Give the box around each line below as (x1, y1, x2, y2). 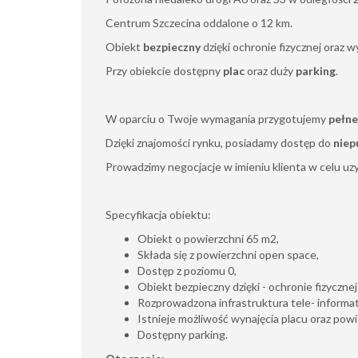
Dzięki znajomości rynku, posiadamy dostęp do (105, 136, 333, 149)
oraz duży (245, 64, 296, 78)
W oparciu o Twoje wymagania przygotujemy (105, 112, 326, 125)
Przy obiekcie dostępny (105, 64, 223, 78)
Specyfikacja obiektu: (105, 208, 211, 221)
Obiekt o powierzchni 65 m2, (137, 232, 279, 245)
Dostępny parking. (137, 328, 228, 341)
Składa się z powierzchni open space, (137, 248, 319, 261)
